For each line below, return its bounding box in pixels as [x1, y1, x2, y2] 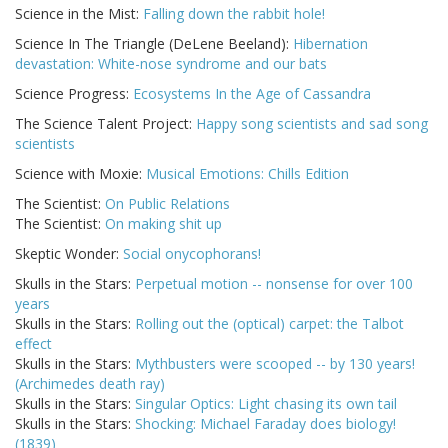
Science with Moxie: [15, 164, 146, 184]
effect [15, 334, 52, 354]
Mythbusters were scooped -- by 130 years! [135, 354, 415, 374]
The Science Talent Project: [15, 114, 196, 134]
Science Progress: [15, 84, 133, 104]
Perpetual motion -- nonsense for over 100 [135, 274, 413, 294]
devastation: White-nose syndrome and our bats [15, 54, 327, 74]
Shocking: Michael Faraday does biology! [135, 414, 396, 434]
